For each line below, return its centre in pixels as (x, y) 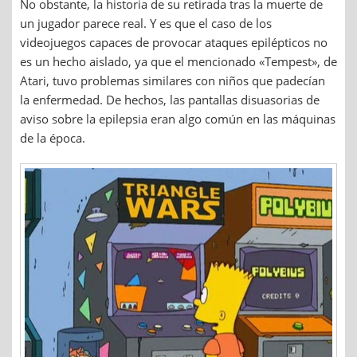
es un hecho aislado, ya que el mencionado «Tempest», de (178, 62)
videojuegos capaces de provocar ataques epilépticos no (174, 43)
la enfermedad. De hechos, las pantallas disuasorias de (170, 100)
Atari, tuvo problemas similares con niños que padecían (173, 81)
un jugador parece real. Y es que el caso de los (146, 24)
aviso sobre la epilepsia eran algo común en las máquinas (178, 119)
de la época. (53, 138)
